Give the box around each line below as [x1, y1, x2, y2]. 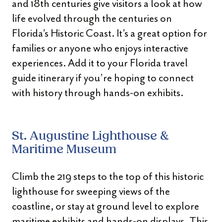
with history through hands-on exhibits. [12, 86, 183, 99]
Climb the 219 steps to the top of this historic [12, 170, 204, 183]
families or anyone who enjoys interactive [12, 42, 188, 55]
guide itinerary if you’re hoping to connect [12, 71, 194, 84]
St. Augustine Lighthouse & [12, 130, 169, 143]
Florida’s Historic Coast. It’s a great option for [12, 27, 207, 40]
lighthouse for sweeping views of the [12, 185, 170, 198]
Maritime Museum [12, 144, 116, 156]
